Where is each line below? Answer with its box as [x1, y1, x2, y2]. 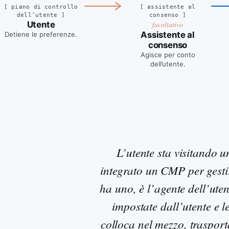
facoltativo [152, 19, 183, 29]
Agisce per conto [140, 50, 195, 59]
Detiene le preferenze [5, 30, 75, 38]
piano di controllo [11, 3, 78, 10]
